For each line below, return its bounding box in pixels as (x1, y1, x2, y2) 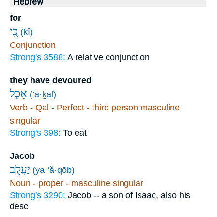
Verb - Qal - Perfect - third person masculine (10, 102, 180, 112)
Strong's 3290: (10, 190, 68, 200)
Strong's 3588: (10, 52, 67, 62)
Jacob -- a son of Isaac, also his (68, 190, 190, 200)
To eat (63, 127, 87, 138)
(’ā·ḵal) (30, 89, 56, 99)
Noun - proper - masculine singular (10, 178, 143, 188)
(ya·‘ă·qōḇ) (32, 165, 75, 175)
